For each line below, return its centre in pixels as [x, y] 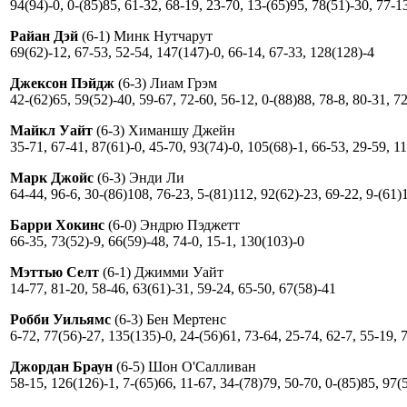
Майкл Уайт [51, 130]
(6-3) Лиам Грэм [168, 83]
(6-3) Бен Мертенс [169, 319]
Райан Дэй [44, 35]
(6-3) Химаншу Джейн [164, 130]
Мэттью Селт [55, 272]
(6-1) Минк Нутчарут [145, 35]
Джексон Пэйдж [64, 83]
